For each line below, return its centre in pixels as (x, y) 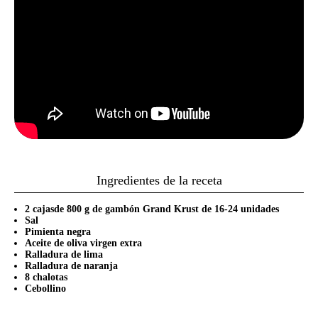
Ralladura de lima (64, 254)
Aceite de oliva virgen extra (83, 243)
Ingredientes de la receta (159, 180)
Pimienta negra (58, 232)
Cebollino (45, 289)
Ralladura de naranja (71, 266)
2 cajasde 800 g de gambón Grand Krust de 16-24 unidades (152, 209)
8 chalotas (46, 277)
